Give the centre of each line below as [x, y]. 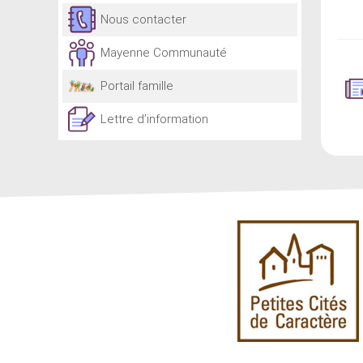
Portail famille [137, 86]
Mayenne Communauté [164, 53]
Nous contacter [143, 19]
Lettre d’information [154, 119]
